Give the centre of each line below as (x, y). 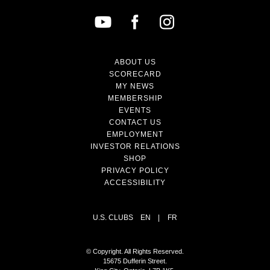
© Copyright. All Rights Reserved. (135, 251)
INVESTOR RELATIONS (135, 146)
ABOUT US (135, 62)
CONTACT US (135, 122)
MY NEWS (135, 86)
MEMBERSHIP (135, 98)
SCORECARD (135, 74)
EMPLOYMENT (135, 134)
